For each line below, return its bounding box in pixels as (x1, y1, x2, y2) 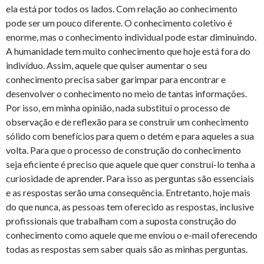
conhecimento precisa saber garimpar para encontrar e (6, 74, 226, 85)
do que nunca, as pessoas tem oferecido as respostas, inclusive (6, 201, 254, 212)
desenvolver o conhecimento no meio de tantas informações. (6, 88, 247, 99)
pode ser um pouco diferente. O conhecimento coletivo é (6, 17, 232, 28)
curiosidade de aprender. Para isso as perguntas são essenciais (6, 173, 254, 184)
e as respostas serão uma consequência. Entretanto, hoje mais (6, 187, 250, 198)
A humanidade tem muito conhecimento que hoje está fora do (6, 45, 250, 57)
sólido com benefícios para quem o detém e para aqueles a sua (6, 130, 254, 141)
